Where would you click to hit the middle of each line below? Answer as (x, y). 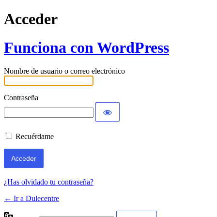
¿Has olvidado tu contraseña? (49, 182)
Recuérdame (35, 137)
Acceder (31, 19)
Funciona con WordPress (86, 47)
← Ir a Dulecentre (31, 199)
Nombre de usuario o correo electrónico (64, 71)
